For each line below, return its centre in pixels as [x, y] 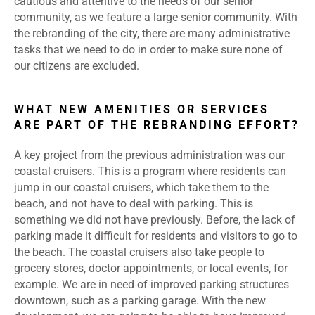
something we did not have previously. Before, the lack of [155, 220]
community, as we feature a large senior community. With [156, 18]
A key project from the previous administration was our [149, 155]
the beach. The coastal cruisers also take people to [139, 252]
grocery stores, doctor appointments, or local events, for [151, 269]
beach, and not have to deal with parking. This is [134, 204]
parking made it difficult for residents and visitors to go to [156, 236]
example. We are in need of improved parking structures [152, 285]
